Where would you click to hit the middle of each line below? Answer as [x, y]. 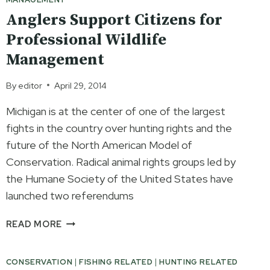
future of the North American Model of [99, 145]
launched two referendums [70, 195]
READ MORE [34, 224]
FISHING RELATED [116, 262]
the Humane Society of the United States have [119, 178]
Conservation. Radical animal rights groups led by [121, 162]
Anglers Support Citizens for [114, 20]
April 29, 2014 [80, 85]
